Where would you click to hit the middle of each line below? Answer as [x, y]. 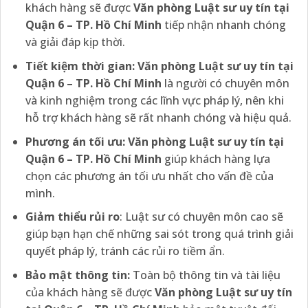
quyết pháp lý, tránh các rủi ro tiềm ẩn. [125, 251]
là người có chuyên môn [227, 84]
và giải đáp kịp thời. [75, 42]
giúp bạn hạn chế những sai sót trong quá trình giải [159, 234]
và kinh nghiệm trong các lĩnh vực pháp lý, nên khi [154, 101]
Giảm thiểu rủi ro [72, 217]
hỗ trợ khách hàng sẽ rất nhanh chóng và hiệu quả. [158, 118]
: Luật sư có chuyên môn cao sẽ [201, 217]
